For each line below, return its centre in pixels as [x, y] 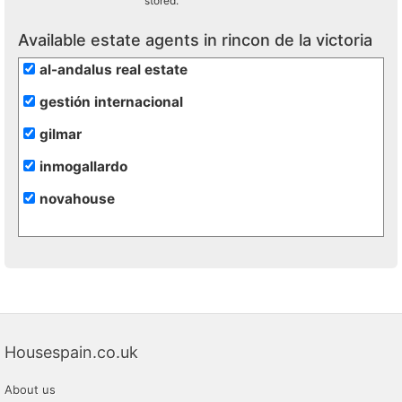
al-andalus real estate [114, 70]
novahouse [77, 199]
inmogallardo [83, 166]
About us [30, 389]
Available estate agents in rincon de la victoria [195, 40]
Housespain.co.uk [71, 352]
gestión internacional [111, 102]
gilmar [61, 134]
